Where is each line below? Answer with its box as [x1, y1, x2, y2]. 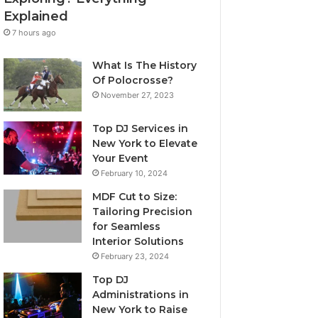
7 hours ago [12, 27, 57, 38]
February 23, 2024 [101, 251, 170, 261]
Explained [4, 8, 69, 24]
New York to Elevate [92, 136, 198, 150]
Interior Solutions [92, 234, 185, 248]
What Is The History [92, 58, 197, 72]
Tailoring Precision [92, 204, 193, 218]
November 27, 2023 [101, 89, 175, 100]
